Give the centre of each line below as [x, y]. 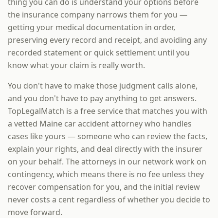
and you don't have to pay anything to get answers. [102, 98]
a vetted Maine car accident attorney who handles [100, 124]
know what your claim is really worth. [76, 65]
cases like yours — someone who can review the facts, [108, 136]
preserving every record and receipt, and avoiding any [107, 40]
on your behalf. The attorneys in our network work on [107, 162]
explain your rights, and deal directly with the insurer [105, 149]
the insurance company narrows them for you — [98, 15]
